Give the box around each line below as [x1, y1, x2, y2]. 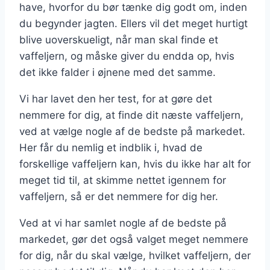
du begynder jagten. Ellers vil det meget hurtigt [19, 17, 248, 30]
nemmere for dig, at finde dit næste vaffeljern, [19, 108, 243, 121]
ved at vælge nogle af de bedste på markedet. [19, 125, 245, 137]
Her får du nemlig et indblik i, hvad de [19, 141, 202, 154]
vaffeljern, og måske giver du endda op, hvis [19, 49, 234, 62]
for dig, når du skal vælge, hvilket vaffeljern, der [19, 249, 251, 262]
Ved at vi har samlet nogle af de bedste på [19, 216, 227, 229]
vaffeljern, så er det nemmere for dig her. [19, 190, 218, 202]
